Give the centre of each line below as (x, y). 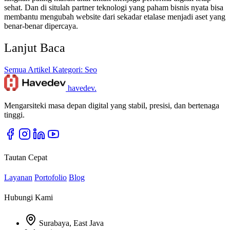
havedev (81, 88)
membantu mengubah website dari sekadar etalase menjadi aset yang (115, 16)
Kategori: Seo (75, 69)
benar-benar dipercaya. (41, 26)
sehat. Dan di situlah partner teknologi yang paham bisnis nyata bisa (114, 7)
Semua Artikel (28, 69)
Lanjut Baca (35, 47)
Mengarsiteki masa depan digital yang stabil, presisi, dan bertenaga (112, 105)
